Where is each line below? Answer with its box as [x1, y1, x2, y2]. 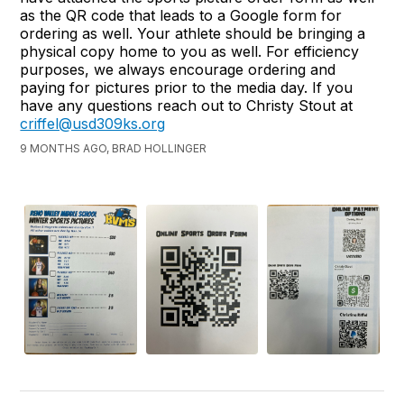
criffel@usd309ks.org [20, 115, 166, 133]
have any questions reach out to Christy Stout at [20, 96, 353, 115]
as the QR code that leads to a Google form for [20, 6, 343, 25]
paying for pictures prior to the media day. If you [20, 78, 353, 97]
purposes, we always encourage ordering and [20, 60, 336, 79]
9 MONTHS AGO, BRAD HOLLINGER [20, 142, 207, 156]
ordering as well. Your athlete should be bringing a [20, 24, 366, 43]
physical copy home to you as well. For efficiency [20, 42, 360, 61]
